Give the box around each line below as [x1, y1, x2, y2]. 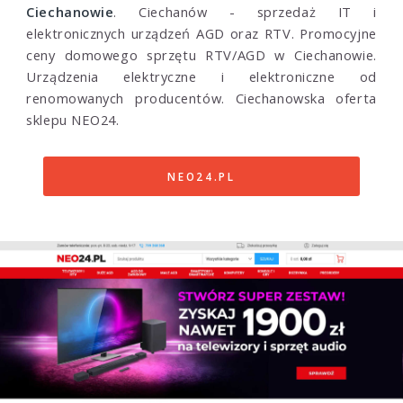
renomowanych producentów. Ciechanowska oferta [26, 88, 377, 107]
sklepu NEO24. [26, 110, 120, 129]
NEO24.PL [167, 169, 236, 184]
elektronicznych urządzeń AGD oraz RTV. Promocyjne [26, 23, 377, 42]
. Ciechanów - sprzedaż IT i [113, 2, 377, 21]
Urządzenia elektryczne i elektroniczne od [26, 67, 377, 85]
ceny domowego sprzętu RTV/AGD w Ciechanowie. [26, 45, 377, 64]
